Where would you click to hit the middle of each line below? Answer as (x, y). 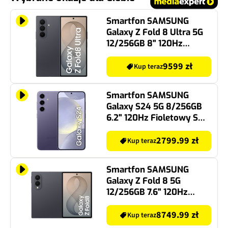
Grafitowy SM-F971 (144, 202)
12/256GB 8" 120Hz (145, 42)
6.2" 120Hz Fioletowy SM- (158, 116)
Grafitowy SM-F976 (145, 53)
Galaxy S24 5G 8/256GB (154, 105)
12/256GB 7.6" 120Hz (147, 190)
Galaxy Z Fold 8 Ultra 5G (155, 31)
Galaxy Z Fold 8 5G (144, 179)
